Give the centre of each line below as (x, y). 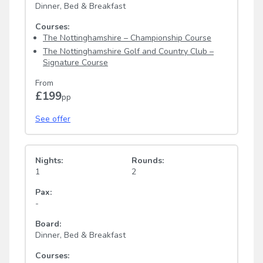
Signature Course (75, 62)
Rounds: (148, 160)
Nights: (49, 160)
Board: (48, 224)
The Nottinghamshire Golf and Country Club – (128, 51)
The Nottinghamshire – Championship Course (127, 38)
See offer (53, 119)
